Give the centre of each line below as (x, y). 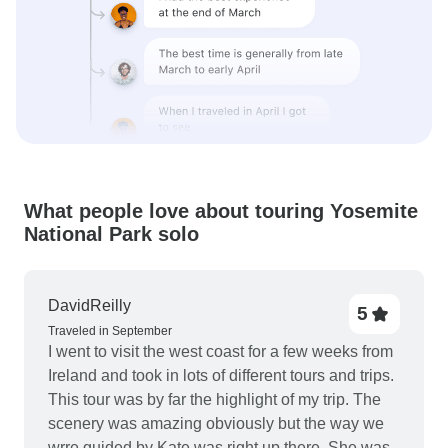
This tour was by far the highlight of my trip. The (214, 399)
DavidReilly (89, 305)
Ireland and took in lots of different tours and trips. (221, 375)
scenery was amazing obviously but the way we (216, 423)
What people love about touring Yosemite (221, 211)
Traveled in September (110, 331)
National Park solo (111, 234)
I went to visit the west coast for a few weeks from (220, 351)
